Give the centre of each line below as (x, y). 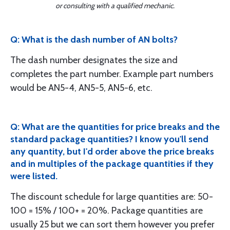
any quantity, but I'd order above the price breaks (112, 151)
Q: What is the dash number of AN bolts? (94, 39)
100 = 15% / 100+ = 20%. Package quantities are (107, 210)
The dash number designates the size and (94, 60)
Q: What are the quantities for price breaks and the (115, 127)
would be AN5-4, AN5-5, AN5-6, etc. (81, 88)
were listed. (34, 176)
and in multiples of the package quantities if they (112, 164)
